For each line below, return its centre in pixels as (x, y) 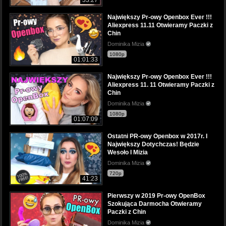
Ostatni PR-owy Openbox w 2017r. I (157, 136)
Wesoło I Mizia (128, 153)
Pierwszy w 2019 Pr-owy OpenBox (156, 196)
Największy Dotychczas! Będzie (153, 145)
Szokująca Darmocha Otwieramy (155, 204)
